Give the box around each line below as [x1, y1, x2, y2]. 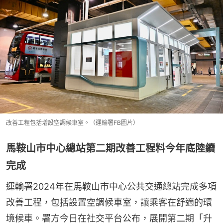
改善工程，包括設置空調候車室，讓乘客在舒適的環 [6, 197, 212, 208]
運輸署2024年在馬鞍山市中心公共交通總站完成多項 [6, 181, 217, 192]
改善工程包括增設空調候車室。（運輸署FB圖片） [6, 119, 139, 127]
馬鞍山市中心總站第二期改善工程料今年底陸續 [6, 142, 215, 155]
